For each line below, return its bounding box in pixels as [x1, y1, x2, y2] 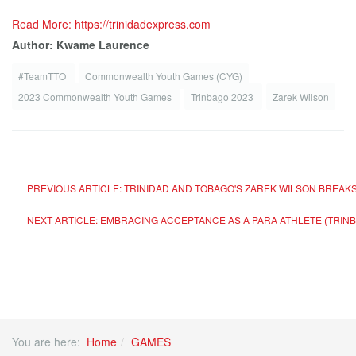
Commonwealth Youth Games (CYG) [85, 69, 242, 83]
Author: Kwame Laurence [12, 37, 149, 52]
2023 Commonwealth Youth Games [18, 90, 174, 103]
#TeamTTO [18, 69, 68, 83]
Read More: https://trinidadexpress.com [12, 16, 211, 32]
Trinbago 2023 [191, 90, 256, 103]
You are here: [12, 334, 87, 350]
